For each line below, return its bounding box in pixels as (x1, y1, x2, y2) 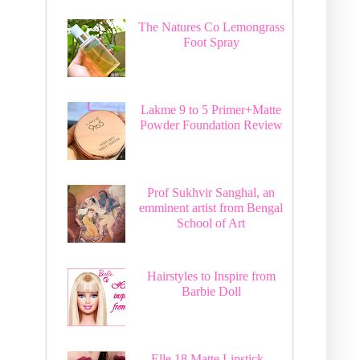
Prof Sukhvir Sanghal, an (147, 186, 276, 200)
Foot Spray (182, 35, 239, 49)
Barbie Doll (181, 284, 241, 298)
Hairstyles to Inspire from (146, 268, 276, 283)
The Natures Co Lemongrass (137, 19, 284, 34)
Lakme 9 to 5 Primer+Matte (141, 102, 282, 117)
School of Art (177, 216, 246, 231)
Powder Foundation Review (139, 117, 283, 132)
